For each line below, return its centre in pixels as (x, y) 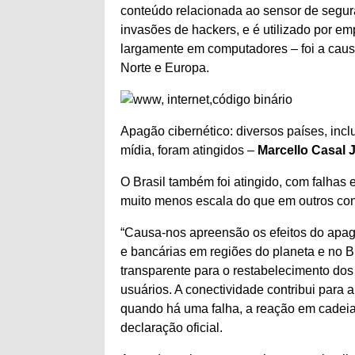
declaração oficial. (172, 328)
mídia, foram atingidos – (189, 150)
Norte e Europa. (165, 68)
